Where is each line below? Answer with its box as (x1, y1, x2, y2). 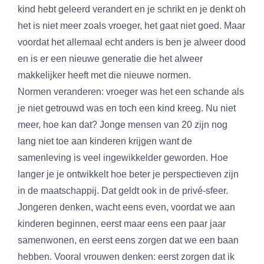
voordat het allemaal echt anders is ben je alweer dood (18, 37, 246, 48)
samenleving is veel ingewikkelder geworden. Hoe (18, 153, 228, 163)
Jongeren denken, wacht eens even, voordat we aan (18, 202, 235, 213)
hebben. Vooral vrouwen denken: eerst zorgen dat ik (18, 252, 235, 262)
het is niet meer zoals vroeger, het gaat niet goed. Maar (18, 21, 245, 31)
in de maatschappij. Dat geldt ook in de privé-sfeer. (18, 186, 228, 196)
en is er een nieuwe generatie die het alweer (18, 54, 203, 64)
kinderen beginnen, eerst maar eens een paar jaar (18, 219, 226, 229)
